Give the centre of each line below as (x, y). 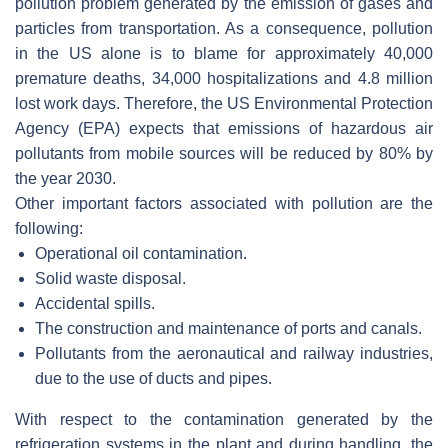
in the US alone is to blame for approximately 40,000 (224, 53)
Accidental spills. (95, 303)
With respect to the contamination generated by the (224, 419)
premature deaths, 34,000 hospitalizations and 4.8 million (224, 78)
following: (49, 228)
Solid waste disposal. (110, 278)
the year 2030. (65, 178)
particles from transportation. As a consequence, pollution (224, 28)
